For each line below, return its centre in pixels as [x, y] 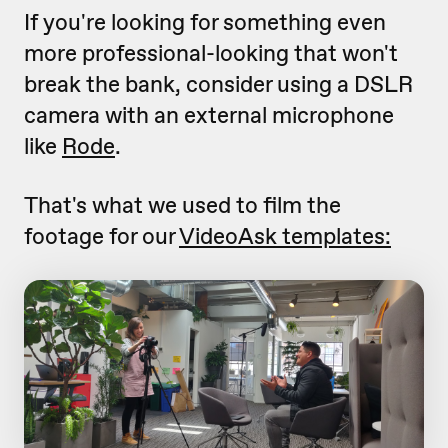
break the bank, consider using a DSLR [218, 84]
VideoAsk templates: [285, 236]
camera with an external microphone [209, 115]
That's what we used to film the [182, 205]
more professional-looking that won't [211, 53]
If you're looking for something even [205, 22]
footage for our [101, 236]
